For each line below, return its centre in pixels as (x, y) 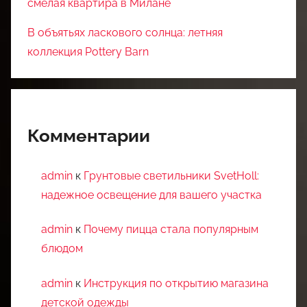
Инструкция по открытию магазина (176, 283)
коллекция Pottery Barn (88, 51)
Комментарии (89, 135)
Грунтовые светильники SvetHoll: (171, 175)
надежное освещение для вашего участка (151, 195)
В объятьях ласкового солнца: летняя (125, 32)
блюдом (62, 249)
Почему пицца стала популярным (171, 230)
